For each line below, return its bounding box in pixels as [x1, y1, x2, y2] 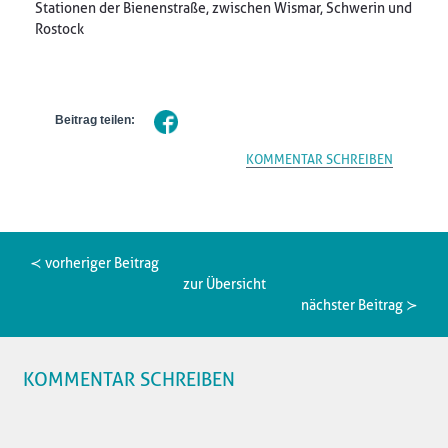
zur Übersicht [182, 276, 266, 292]
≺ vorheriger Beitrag [30, 255, 159, 271]
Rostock [35, 21, 84, 37]
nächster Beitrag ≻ [301, 297, 418, 313]
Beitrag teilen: [55, 113, 150, 127]
